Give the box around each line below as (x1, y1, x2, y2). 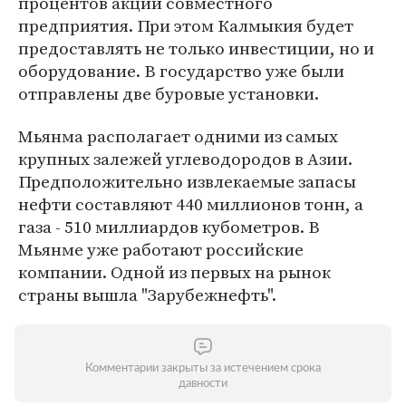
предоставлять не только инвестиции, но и (18, 36, 374, 60)
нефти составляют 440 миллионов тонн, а (18, 192, 363, 216)
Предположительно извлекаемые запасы (18, 169, 356, 193)
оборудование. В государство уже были (18, 59, 344, 82)
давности (179, 378, 227, 390)
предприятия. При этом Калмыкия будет (18, 14, 353, 37)
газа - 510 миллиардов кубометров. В (18, 215, 320, 238)
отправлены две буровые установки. (18, 82, 319, 105)
